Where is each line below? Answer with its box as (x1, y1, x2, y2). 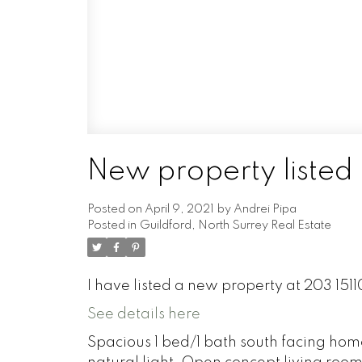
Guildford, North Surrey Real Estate (139, 220, 331, 232)
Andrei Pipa (233, 204, 297, 216)
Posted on (86, 204, 145, 216)
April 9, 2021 (144, 204, 214, 216)
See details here (86, 307, 200, 322)
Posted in (86, 220, 137, 232)
